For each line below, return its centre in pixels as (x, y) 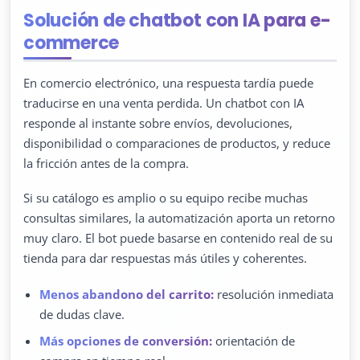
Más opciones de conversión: (126, 341)
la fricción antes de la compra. (106, 164)
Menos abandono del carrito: (127, 295)
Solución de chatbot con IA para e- (177, 20)
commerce (72, 43)
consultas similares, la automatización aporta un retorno (179, 218)
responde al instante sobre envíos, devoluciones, (158, 123)
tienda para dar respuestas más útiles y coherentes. (165, 258)
